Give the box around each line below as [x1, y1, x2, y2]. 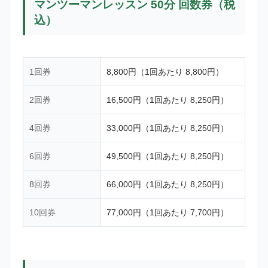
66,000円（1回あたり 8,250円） [106, 179, 229, 190]
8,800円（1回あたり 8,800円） [106, 67, 224, 77]
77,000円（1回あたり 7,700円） [106, 208, 229, 218]
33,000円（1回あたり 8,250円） [106, 123, 229, 133]
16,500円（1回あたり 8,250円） [106, 95, 229, 105]
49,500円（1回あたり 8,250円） [106, 151, 229, 162]
